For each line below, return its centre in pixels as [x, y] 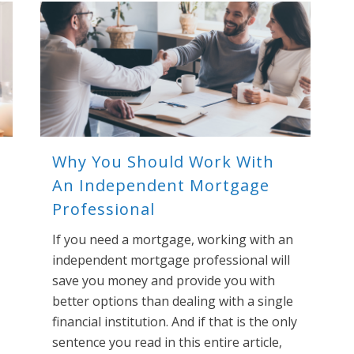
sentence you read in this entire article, [167, 343]
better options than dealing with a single [173, 301]
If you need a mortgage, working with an [173, 240]
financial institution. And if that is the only [175, 322]
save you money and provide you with [164, 281]
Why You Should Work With [163, 162]
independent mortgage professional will [171, 260]
